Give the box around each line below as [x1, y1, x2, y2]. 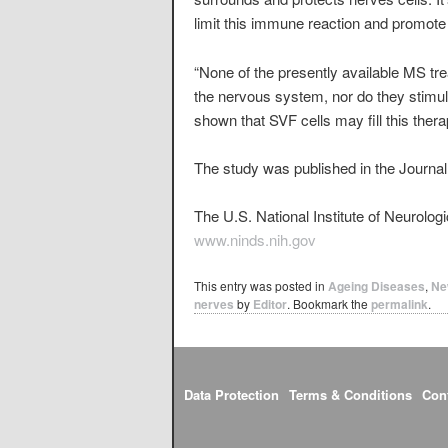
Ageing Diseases [328, 276, 425, 295]
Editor [253, 294, 287, 313]
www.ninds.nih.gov [194, 229, 316, 251]
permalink [371, 294, 428, 313]
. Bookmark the [287, 294, 371, 312]
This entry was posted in [194, 276, 328, 294]
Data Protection [184, 385, 279, 405]
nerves [194, 294, 234, 313]
